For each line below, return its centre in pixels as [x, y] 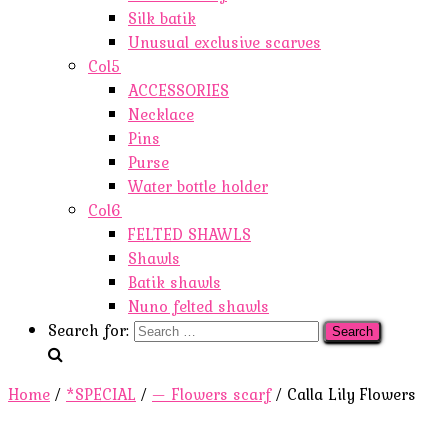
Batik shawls [174, 282]
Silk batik [162, 18]
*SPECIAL [101, 394]
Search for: [88, 330]
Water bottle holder [198, 186]
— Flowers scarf [211, 394]
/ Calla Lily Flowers [343, 394]
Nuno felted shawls [198, 306]
